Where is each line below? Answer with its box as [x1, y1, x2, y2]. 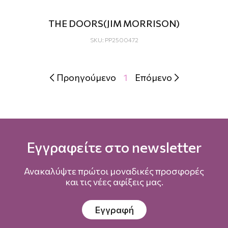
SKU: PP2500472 [90, 36, 138, 43]
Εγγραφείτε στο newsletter [26, 138, 202, 156]
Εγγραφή [94, 204, 134, 215]
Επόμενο [134, 71, 172, 83]
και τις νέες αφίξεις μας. [65, 176, 163, 187]
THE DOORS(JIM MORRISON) [48, 17, 180, 29]
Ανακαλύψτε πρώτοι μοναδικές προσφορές [24, 165, 204, 177]
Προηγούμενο [56, 71, 116, 83]
